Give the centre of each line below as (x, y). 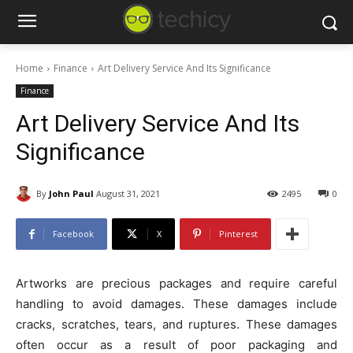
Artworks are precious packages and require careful (176, 284)
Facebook (73, 234)
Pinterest (238, 234)
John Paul (71, 193)
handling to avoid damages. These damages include (176, 304)
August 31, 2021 (128, 194)
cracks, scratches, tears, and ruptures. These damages (176, 325)
